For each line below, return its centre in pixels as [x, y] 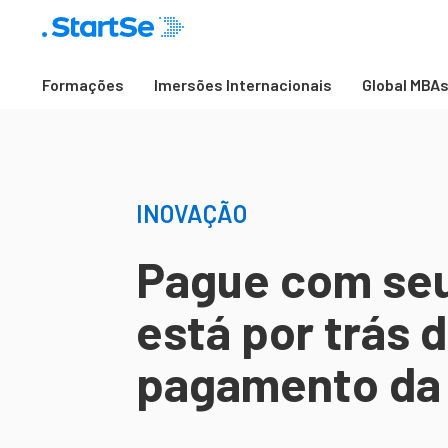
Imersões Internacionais [243, 84]
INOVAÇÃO [191, 213]
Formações [83, 84]
